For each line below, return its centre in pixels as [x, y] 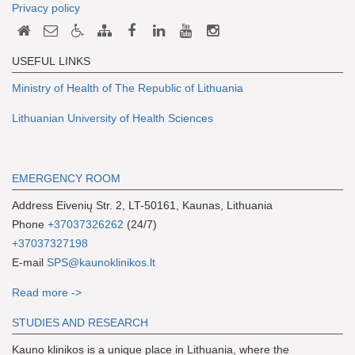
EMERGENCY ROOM [66, 178]
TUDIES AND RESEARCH [84, 322]
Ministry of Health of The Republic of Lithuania [128, 88]
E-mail [29, 262]
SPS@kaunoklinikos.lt [101, 262]
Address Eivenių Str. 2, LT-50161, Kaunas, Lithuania [142, 205]
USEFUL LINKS [51, 61]
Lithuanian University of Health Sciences [113, 118]
